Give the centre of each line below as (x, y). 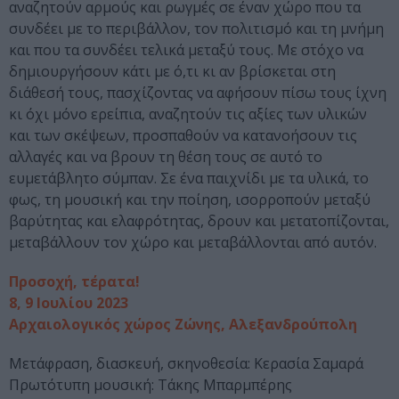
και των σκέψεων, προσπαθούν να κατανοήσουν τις (183, 136)
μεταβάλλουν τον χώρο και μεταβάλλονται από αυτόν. (193, 243)
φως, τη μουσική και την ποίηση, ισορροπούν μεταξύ (190, 200)
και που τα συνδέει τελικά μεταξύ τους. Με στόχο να (186, 50)
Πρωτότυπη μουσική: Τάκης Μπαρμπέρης (151, 385)
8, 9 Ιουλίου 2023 (69, 303)
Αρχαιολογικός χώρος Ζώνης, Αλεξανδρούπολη (183, 325)
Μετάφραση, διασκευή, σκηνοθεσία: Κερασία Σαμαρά (186, 364)
